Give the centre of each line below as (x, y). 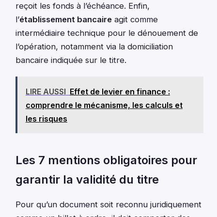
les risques (46, 118)
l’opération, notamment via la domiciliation (94, 46)
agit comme (135, 19)
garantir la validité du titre (87, 180)
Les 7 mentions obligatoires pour (106, 160)
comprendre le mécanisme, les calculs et (104, 105)
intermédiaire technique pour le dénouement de (107, 33)
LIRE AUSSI (46, 91)
